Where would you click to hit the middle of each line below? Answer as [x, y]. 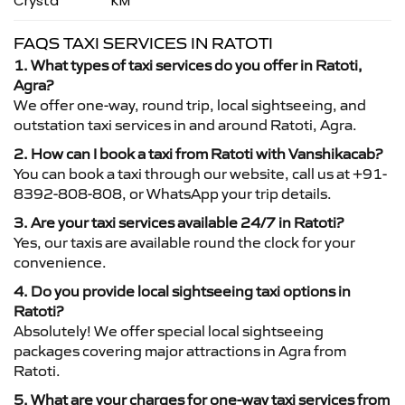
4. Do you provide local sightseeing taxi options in [182, 291]
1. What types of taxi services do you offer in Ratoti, [188, 65]
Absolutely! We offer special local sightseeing [169, 331]
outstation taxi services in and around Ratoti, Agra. [185, 125]
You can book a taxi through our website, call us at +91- [200, 174]
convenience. [60, 262]
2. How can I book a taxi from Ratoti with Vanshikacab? [198, 154]
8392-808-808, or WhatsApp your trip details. [173, 193]
